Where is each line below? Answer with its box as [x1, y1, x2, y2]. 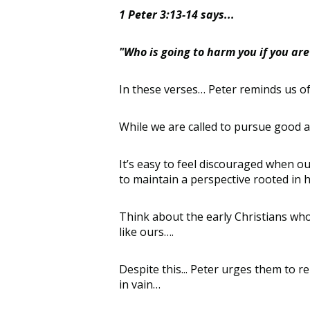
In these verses [119, 81, 198, 97]
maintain [133, 171, 179, 187]
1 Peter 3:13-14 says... [119, 6, 235, 22]
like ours [119, 224, 164, 239]
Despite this [119, 261, 181, 277]
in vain [119, 276, 153, 292]
